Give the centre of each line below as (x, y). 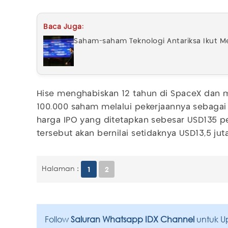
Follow (58, 220)
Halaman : (60, 168)
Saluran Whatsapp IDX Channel (134, 220)
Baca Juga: (63, 27)
